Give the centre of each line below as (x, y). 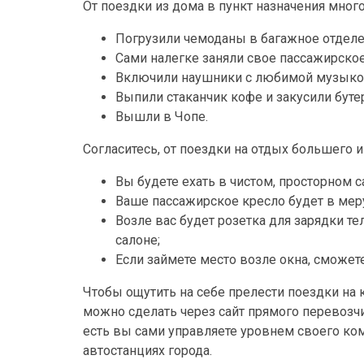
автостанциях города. (147, 350)
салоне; (138, 240)
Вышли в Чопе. (162, 116)
